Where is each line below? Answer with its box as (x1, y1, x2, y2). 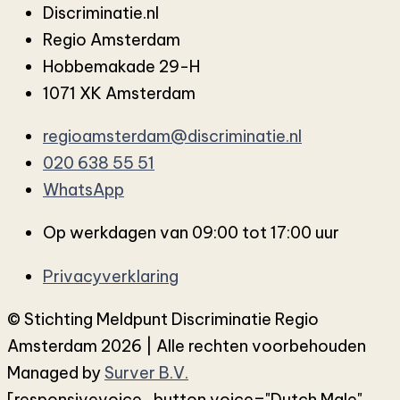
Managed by (7, 362, 104, 383)
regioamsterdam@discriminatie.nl (43, 126, 302, 147)
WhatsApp (43, 179, 124, 201)
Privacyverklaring (43, 265, 179, 287)
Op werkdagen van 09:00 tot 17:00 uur (43, 222, 339, 244)
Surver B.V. (104, 362, 188, 383)
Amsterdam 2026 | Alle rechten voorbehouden (7, 335, 366, 356)
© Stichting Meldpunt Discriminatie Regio (7, 308, 319, 329)
